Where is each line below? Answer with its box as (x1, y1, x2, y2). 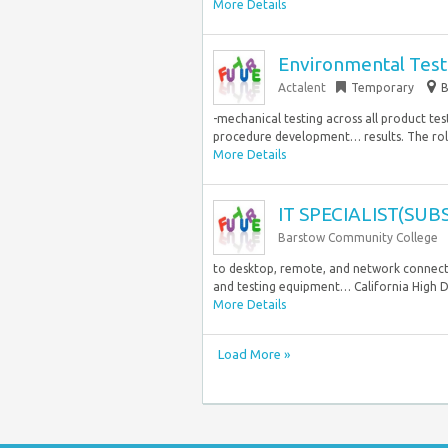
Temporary (351, 81, 414, 94)
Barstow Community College (278, 231, 438, 244)
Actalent (278, 81, 326, 94)
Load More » (218, 347, 290, 361)
